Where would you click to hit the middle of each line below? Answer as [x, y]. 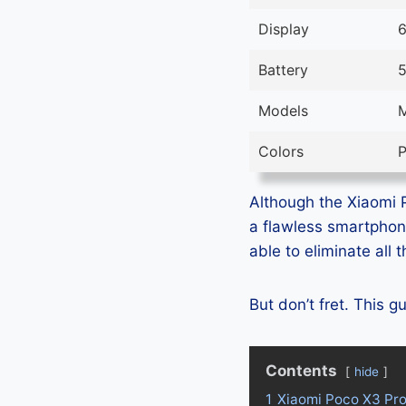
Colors [281, 152]
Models [283, 111]
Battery [283, 70]
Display [284, 29]
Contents [301, 371]
